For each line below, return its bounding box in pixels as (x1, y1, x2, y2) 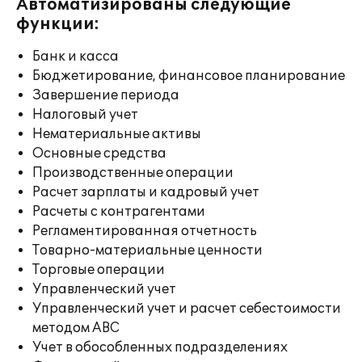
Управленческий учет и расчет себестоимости (32, 301, 341, 317)
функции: (16, 15, 99, 34)
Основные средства (32, 145, 166, 162)
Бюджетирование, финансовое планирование (32, 68, 345, 84)
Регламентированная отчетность (32, 223, 257, 239)
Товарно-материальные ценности (32, 242, 263, 259)
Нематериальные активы (32, 126, 201, 142)
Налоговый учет (32, 107, 138, 123)
